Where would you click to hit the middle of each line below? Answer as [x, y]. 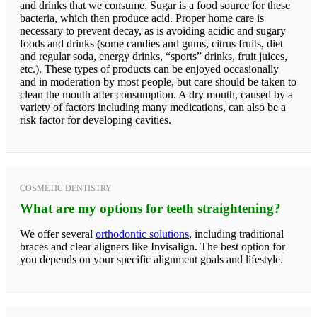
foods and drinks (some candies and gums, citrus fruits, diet [151, 43]
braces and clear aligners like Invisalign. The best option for [152, 246]
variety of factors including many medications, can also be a [153, 107]
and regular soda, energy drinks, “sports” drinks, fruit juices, [154, 56]
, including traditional [236, 234]
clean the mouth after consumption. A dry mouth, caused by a [156, 94]
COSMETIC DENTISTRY [66, 188]
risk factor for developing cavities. [96, 120]
